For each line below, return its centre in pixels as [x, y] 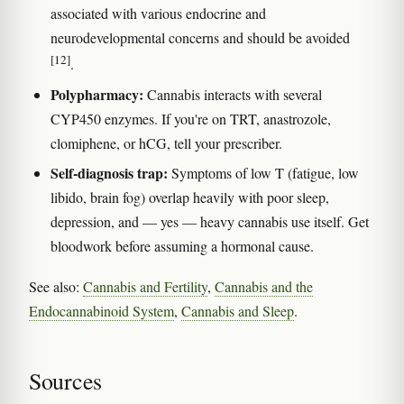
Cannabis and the [264, 286]
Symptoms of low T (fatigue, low [263, 172]
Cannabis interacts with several [233, 94]
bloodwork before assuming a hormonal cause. [182, 245]
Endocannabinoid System [101, 310]
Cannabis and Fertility [145, 286]
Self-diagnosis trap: [109, 172]
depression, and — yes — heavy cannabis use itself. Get [210, 221]
